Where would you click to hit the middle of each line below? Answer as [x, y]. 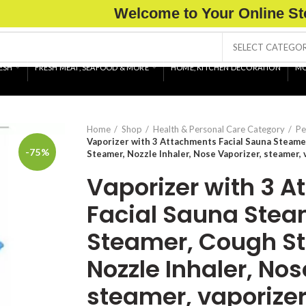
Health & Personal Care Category [219, 129]
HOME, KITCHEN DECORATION [226, 67]
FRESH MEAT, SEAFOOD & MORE [92, 67]
